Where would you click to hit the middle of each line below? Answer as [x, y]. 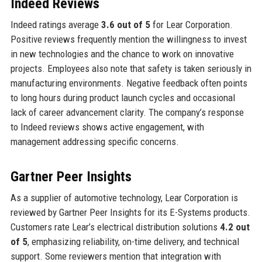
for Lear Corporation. [191, 24]
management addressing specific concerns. [94, 141]
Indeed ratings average [56, 24]
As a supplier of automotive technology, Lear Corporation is [124, 197]
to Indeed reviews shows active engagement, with [107, 127]
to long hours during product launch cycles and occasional [123, 97]
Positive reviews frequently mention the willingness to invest [128, 39]
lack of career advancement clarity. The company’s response [127, 112]
